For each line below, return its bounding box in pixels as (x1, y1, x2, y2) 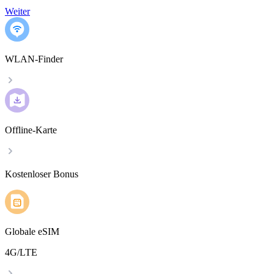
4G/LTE (5, 247, 37, 258)
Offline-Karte (5, 125, 57, 136)
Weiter (5, 6, 30, 17)
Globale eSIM (5, 226, 59, 237)
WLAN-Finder (5, 54, 63, 65)
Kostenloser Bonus (5, 169, 78, 180)
